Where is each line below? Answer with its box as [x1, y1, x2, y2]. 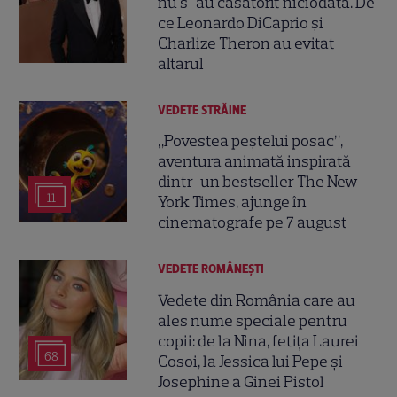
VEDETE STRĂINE [158, 103, 247, 118]
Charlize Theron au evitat [158, 34, 336, 53]
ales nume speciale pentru [158, 310, 348, 331]
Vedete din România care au [158, 290, 356, 310]
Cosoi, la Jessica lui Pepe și [158, 351, 344, 371]
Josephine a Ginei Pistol [158, 371, 325, 392]
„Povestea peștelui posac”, [158, 131, 344, 152]
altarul [158, 54, 205, 74]
